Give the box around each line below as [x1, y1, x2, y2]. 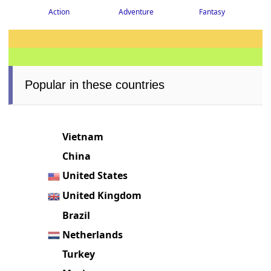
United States [62, 169, 128, 183]
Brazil [62, 208, 91, 222]
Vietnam [62, 130, 104, 144]
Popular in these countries [25, 78, 165, 92]
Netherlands [62, 227, 123, 241]
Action [48, 7, 70, 18]
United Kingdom [62, 189, 142, 203]
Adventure [118, 7, 154, 18]
